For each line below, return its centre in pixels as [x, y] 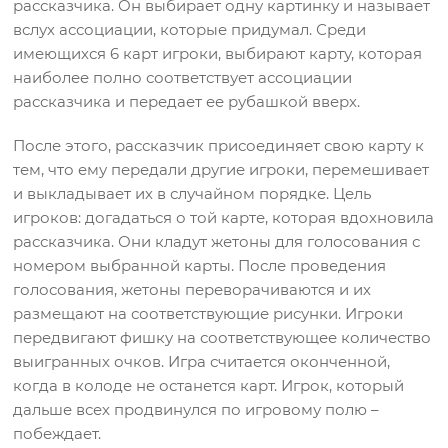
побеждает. [57, 434]
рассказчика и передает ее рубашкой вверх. [187, 102]
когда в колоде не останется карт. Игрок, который [209, 386]
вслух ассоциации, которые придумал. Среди [190, 30]
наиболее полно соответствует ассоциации [183, 78]
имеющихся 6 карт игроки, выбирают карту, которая [218, 54]
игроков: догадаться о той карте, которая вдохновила [224, 218]
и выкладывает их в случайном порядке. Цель [192, 194]
